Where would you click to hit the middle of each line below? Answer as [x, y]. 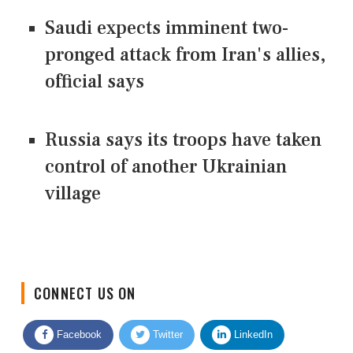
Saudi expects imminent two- [167, 28]
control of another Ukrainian [166, 166]
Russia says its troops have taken [183, 139]
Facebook [78, 321]
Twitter [166, 321]
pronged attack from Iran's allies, [185, 54]
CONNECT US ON [85, 280]
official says [95, 81]
